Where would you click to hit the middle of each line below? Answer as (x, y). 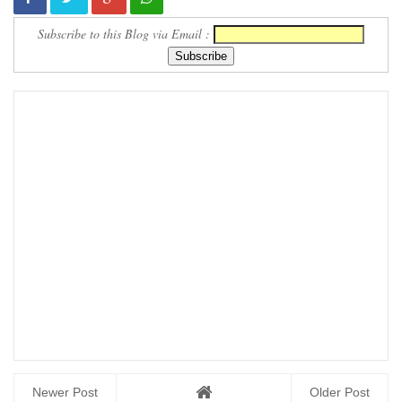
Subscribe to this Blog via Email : (126, 34)
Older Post (340, 392)
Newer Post (65, 392)
